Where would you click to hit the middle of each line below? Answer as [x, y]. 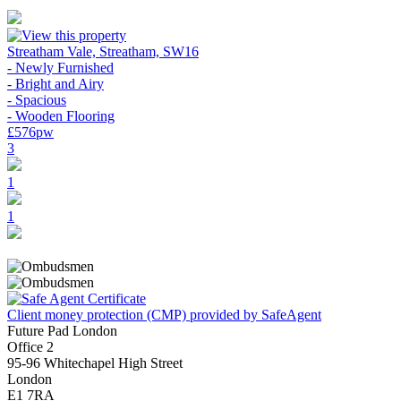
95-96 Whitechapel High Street [95, 363]
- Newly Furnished [60, 68]
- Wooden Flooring [61, 116]
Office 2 [30, 347]
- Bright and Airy [55, 84]
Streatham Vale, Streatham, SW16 [103, 51]
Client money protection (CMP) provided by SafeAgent [164, 315]
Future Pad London [62, 331]
